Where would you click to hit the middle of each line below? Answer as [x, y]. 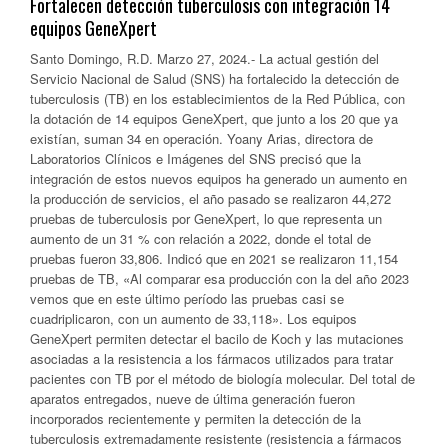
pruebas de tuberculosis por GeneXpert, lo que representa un [206, 219]
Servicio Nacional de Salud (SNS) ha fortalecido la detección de [214, 79]
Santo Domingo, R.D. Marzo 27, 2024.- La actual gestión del [204, 59]
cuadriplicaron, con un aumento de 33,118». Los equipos [193, 319]
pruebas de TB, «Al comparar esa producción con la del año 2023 [219, 279]
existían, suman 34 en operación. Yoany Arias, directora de [201, 139]
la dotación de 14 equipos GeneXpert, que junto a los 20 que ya [214, 119]
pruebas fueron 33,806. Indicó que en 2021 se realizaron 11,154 [214, 259]
